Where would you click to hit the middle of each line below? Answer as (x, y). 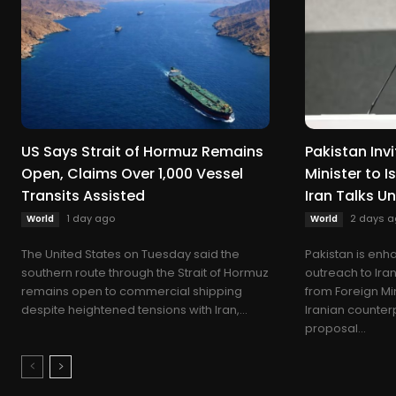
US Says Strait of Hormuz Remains (142, 151)
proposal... (335, 328)
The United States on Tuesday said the (130, 254)
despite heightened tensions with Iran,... (134, 309)
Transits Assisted (83, 195)
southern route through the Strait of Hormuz (145, 272)
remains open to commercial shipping (132, 291)
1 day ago (91, 218)
